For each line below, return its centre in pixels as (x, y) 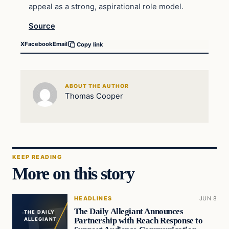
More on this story (73, 173)
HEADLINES (93, 198)
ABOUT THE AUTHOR (97, 86)
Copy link (90, 44)
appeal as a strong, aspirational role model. (106, 7)
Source (42, 26)
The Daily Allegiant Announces (129, 212)
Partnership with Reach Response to (138, 221)
